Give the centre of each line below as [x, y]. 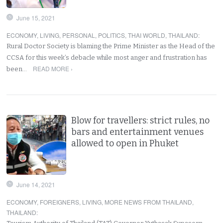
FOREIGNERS [60, 202]
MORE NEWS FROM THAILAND [149, 202]
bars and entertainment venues [138, 132]
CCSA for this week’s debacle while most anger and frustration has [107, 57]
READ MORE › [53, 68]
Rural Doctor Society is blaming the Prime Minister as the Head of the [111, 46]
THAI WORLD [147, 35]
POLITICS [112, 35]
